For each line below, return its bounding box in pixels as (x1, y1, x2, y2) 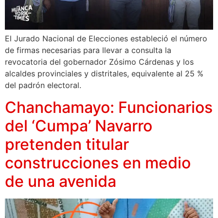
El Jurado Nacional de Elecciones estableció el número (5, 34, 207, 44)
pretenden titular (5, 134, 129, 154)
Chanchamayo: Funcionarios (5, 97, 213, 117)
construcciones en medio (5, 153, 191, 172)
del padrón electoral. (5, 80, 81, 91)
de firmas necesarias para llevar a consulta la (5, 45, 171, 55)
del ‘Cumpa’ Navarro (5, 116, 152, 135)
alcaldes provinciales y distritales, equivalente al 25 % (5, 69, 203, 79)
